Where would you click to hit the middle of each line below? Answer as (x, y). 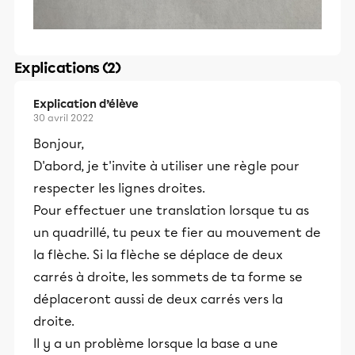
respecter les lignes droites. (119, 189)
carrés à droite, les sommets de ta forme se (168, 277)
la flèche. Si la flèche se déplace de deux (158, 255)
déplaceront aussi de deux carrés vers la (158, 300)
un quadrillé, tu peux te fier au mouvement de (177, 233)
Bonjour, (59, 144)
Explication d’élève (86, 105)
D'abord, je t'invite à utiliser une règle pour (166, 166)
